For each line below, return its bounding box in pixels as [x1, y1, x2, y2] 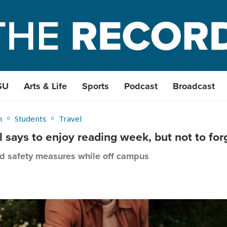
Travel [59, 113, 82, 124]
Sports [82, 80, 109, 93]
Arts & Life [24, 80, 67, 93]
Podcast [124, 80, 158, 93]
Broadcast [173, 80, 215, 93]
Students [15, 113, 46, 124]
